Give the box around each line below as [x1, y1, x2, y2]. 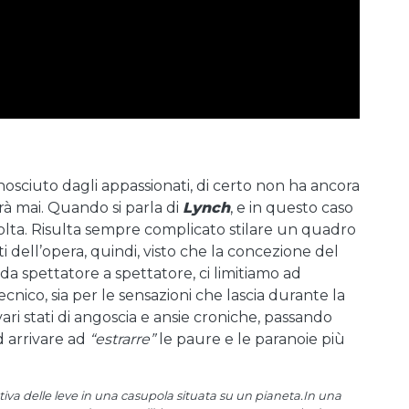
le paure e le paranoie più [155, 330, 345, 348]
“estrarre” [89, 330, 155, 348]
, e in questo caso [230, 199, 353, 216]
